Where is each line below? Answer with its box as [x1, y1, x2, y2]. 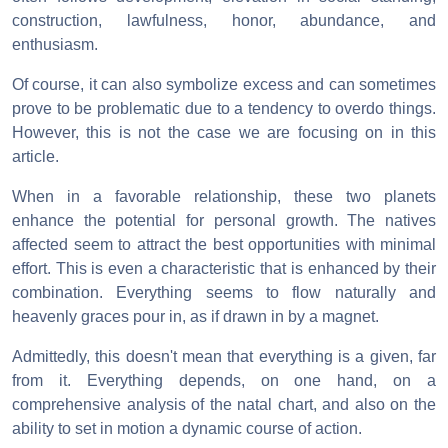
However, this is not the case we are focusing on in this [12, 124, 436, 142]
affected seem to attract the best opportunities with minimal [12, 236, 436, 254]
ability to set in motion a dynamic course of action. [12, 420, 362, 438]
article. [12, 148, 59, 166]
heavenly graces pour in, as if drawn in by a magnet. [12, 308, 379, 326]
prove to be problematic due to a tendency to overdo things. [12, 100, 436, 118]
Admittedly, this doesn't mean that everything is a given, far [12, 348, 436, 366]
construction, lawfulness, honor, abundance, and [12, 12, 436, 30]
